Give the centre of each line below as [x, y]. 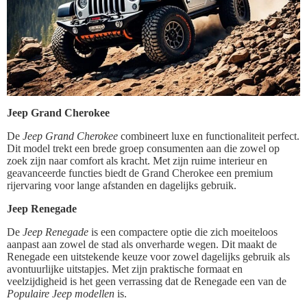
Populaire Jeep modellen [61, 294]
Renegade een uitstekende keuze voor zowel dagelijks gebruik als [148, 257]
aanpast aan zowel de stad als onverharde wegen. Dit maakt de [142, 245]
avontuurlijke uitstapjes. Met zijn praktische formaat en [125, 269]
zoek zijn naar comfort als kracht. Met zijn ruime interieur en [137, 161]
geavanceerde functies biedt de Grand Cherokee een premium [140, 173]
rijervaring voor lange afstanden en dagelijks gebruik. [122, 186]
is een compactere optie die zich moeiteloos [183, 232]
